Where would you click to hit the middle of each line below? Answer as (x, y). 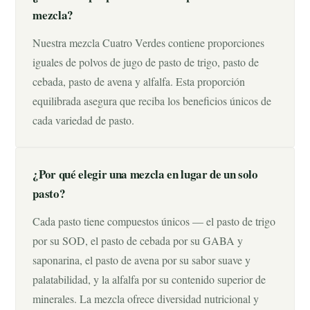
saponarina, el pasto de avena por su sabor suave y (142, 260)
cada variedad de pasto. (84, 120)
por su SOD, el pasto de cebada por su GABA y (138, 240)
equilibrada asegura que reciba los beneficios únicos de (152, 101)
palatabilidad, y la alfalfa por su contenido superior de (149, 279)
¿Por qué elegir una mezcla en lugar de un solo (145, 174)
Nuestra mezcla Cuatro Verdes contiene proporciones (149, 43)
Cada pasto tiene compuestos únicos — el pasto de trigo (154, 221)
